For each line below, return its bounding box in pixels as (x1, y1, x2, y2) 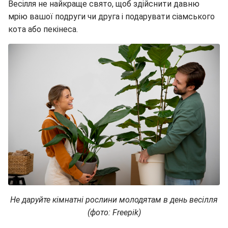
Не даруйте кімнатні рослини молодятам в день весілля (10, 194, 218, 205)
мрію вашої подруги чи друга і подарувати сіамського (8, 12, 215, 22)
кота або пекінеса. (8, 24, 78, 35)
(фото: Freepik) (87, 207, 141, 217)
